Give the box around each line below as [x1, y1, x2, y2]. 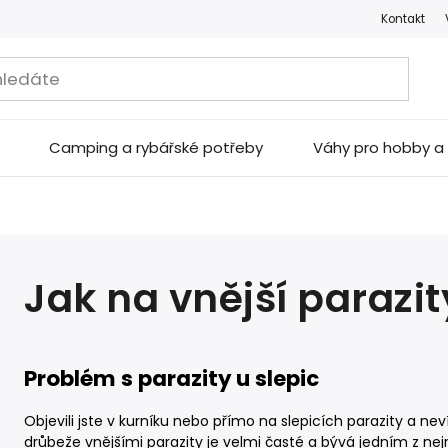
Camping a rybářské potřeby [49, 137, 263, 158]
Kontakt [381, 10, 425, 27]
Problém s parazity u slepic [24, 364, 319, 394]
